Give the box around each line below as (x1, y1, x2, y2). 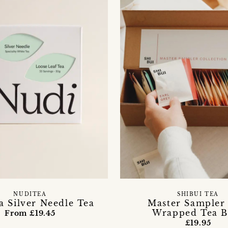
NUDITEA (13, 191, 47, 197)
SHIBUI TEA (177, 191, 219, 197)
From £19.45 (5, 208, 55, 218)
